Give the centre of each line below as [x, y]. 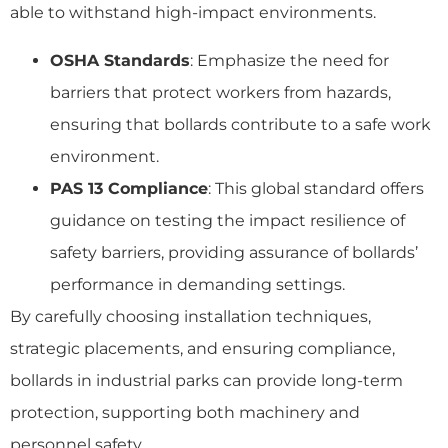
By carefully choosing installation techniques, [190, 316]
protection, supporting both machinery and [185, 412]
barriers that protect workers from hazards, [220, 92]
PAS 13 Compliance [129, 188]
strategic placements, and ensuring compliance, [202, 348]
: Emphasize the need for [289, 60]
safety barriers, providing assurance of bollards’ [234, 252]
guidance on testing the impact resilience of [227, 220]
